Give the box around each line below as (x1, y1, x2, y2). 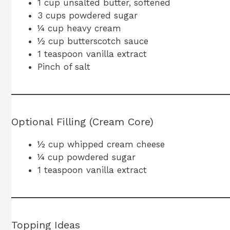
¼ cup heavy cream (37, 23, 121, 34)
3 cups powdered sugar (37, 10, 138, 21)
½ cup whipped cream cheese (37, 139, 165, 150)
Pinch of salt (37, 62, 90, 72)
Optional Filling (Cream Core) (11, 116, 154, 128)
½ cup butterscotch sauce (37, 36, 148, 47)
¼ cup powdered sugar (37, 152, 136, 163)
